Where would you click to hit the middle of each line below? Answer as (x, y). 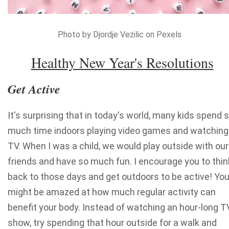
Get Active (34, 89)
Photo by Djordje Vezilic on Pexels (120, 35)
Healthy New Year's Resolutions (122, 63)
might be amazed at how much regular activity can (112, 192)
